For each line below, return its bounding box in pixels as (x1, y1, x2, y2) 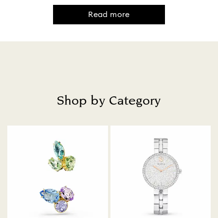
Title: (109, 109, 126, 117)
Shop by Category (57, 92, 161, 110)
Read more (88, 11, 130, 19)
